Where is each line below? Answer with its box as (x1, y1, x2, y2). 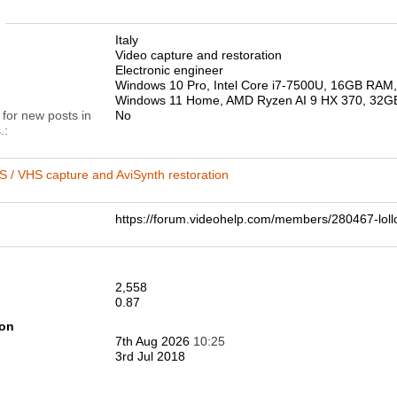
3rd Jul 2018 (115, 349, 185, 363)
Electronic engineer (115, 63, 223, 77)
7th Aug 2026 (115, 334, 193, 348)
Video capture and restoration (115, 48, 282, 62)
